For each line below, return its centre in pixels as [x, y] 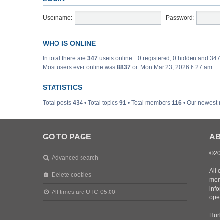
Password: [180, 18]
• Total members [149, 103]
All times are [69, 192]
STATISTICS [62, 87]
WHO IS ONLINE [69, 43]
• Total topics [101, 103]
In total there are [65, 58]
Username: [57, 18]
